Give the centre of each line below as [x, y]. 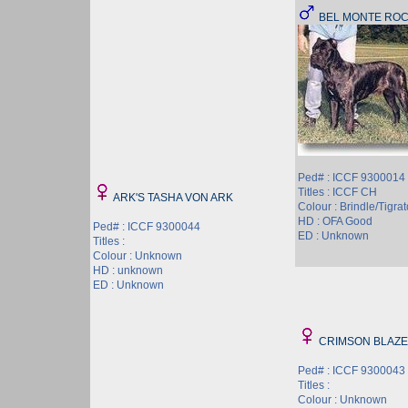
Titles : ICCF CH [337, 192]
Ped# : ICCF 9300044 [147, 227]
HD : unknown [128, 270]
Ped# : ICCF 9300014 [352, 178]
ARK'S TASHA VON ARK [173, 198]
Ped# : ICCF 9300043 [352, 371]
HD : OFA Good [335, 221]
